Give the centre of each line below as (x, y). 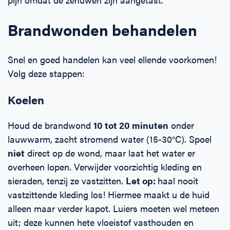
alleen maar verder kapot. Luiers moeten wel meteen (113, 208)
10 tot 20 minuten (131, 125)
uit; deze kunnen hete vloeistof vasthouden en (101, 222)
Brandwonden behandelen (102, 30)
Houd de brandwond (51, 125)
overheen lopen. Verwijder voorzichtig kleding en (105, 167)
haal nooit (178, 181)
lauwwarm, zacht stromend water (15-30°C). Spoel (110, 139)
